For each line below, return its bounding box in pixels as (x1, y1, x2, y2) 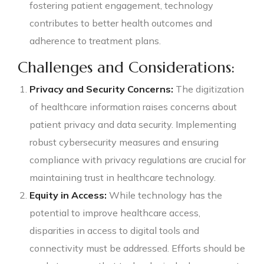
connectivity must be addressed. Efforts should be (29, 242, 245, 254)
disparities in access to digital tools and (29, 224, 199, 236)
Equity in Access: (29, 189, 107, 201)
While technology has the (107, 189, 222, 201)
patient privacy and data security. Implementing (29, 118, 236, 130)
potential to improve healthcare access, (29, 206, 200, 219)
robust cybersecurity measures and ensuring (29, 136, 219, 148)
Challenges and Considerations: (18, 57, 235, 77)
